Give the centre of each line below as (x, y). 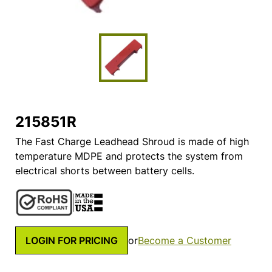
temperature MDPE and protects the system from (129, 156)
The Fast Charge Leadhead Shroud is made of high (132, 142)
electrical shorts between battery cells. (105, 171)
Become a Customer (185, 240)
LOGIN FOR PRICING (72, 240)
